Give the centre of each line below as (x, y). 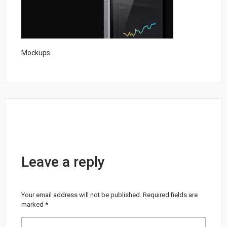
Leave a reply (63, 162)
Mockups (36, 52)
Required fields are (171, 195)
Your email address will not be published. (82, 195)
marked (33, 204)
